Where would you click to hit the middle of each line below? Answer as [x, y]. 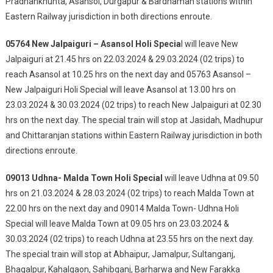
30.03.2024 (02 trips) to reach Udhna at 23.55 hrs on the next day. [129, 239]
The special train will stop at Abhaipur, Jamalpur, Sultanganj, [120, 254]
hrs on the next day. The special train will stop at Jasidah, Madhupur [134, 120]
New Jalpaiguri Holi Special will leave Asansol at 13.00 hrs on [120, 90]
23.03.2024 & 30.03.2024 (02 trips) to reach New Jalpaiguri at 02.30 [133, 105]
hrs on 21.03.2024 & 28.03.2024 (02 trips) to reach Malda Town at [129, 193]
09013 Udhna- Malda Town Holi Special [84, 178]
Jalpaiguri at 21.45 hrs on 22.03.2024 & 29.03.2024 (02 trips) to [125, 59]
